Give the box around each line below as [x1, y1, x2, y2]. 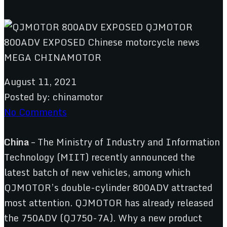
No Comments [4, 104, 67, 120]
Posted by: [4, 89, 50, 104]
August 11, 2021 [4, 73, 77, 89]
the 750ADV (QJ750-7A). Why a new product [4, 210, 202, 225]
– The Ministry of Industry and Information [29, 134, 220, 149]
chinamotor [53, 89, 103, 104]
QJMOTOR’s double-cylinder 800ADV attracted [4, 179, 212, 195]
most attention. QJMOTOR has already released [4, 195, 213, 210]
